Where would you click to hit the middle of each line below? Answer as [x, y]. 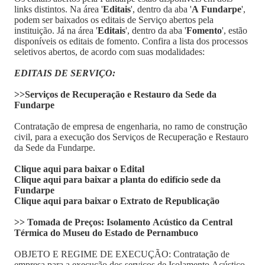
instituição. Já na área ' [56, 30]
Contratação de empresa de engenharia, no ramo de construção [131, 126]
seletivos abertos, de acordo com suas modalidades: [109, 52]
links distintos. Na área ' [59, 9]
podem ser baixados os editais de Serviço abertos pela [114, 20]
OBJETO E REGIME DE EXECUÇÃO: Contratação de [122, 254]
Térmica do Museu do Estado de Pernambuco [106, 233]
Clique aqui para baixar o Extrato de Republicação [117, 201]
